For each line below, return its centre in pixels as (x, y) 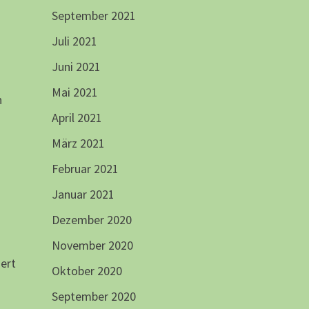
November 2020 (92, 246)
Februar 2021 (85, 169)
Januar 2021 (83, 195)
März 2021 (78, 143)
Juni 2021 (76, 67)
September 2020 (93, 297)
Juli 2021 (74, 41)
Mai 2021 (74, 92)
